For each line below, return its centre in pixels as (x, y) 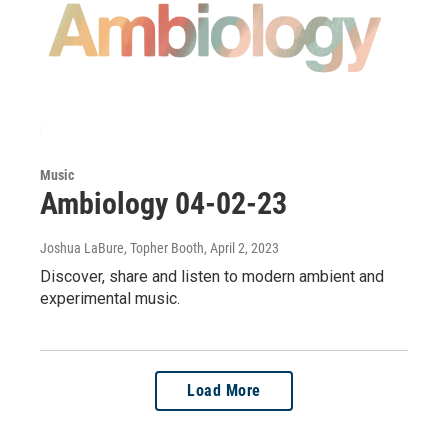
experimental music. (110, 299)
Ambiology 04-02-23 (163, 204)
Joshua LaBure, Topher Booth (122, 248)
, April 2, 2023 (241, 248)
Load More (224, 391)
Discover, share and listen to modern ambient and (212, 277)
